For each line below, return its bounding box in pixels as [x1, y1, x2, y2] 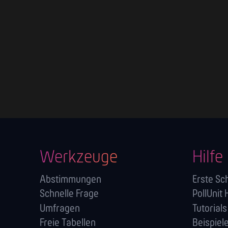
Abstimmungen [40, 175, 101, 186]
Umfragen [40, 203, 80, 214]
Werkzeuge [40, 148, 118, 167]
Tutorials [192, 203, 227, 214]
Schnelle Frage [40, 189, 99, 200]
